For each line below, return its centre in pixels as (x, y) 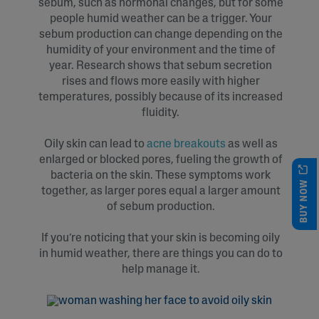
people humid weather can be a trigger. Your (161, 19)
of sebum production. (161, 207)
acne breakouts (186, 144)
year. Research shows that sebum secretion (161, 66)
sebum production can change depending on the (161, 35)
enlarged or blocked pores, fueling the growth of (161, 160)
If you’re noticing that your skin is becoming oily (161, 238)
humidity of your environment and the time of (161, 50)
